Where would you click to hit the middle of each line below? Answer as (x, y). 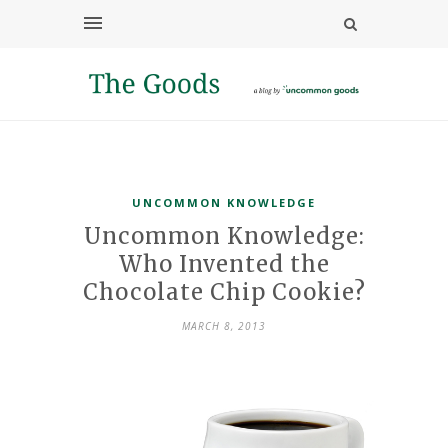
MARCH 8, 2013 (224, 325)
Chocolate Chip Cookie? (224, 291)
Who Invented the (224, 263)
